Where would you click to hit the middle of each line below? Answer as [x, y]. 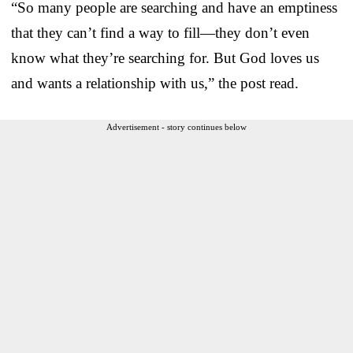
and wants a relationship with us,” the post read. [155, 83]
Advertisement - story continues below [176, 126]
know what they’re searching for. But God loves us [165, 58]
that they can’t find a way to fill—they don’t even [160, 32]
